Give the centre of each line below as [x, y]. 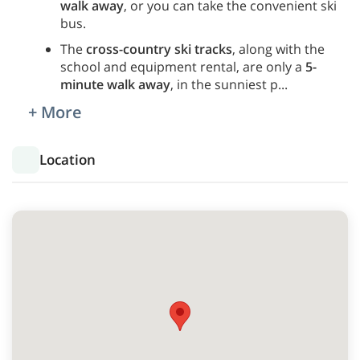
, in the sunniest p [224, 85]
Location [67, 160]
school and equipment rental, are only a [183, 67]
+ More [55, 112]
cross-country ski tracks [159, 49]
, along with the [278, 49]
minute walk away [115, 85]
